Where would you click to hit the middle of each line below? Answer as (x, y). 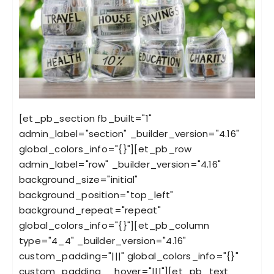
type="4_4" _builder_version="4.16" (102, 241)
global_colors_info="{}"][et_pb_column (114, 226)
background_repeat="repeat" (90, 210)
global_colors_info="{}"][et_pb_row (105, 149)
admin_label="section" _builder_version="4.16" (129, 134)
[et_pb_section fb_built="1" (85, 119)
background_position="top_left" (96, 195)
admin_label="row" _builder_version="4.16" (120, 165)
